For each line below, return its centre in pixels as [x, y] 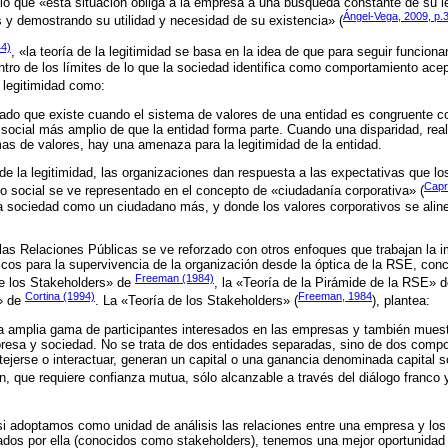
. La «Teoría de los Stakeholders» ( [196, 301]
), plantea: [401, 301]
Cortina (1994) [60, 296]
